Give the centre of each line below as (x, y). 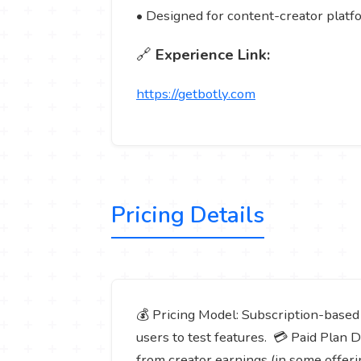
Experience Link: (213, 54)
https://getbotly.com (196, 93)
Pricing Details (188, 216)
